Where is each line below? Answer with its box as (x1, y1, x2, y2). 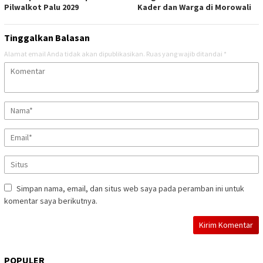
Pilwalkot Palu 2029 (4, 2, 79, 13)
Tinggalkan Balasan (4, 32, 90, 44)
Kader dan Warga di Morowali (137, 2, 251, 13)
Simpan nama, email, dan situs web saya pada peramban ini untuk (16, 183, 244, 194)
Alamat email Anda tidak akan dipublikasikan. (4, 49, 145, 59)
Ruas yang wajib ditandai (146, 49, 224, 59)
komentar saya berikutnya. (4, 195, 97, 207)
